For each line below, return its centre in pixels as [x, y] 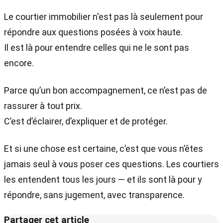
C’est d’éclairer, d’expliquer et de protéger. [86, 121]
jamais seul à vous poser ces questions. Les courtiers [111, 164]
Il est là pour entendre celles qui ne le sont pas [97, 48]
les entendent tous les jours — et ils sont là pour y [103, 180]
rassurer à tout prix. [43, 106]
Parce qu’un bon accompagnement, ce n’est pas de [106, 91]
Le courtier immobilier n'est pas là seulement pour [104, 17]
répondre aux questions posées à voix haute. [93, 32]
